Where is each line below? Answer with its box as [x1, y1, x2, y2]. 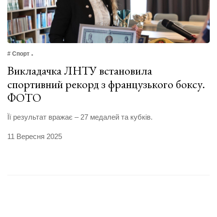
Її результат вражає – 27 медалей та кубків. [7, 113, 153, 122]
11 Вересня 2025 [7, 132, 62, 141]
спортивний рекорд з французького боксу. [7, 77, 205, 92]
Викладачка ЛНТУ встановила [7, 63, 152, 78]
